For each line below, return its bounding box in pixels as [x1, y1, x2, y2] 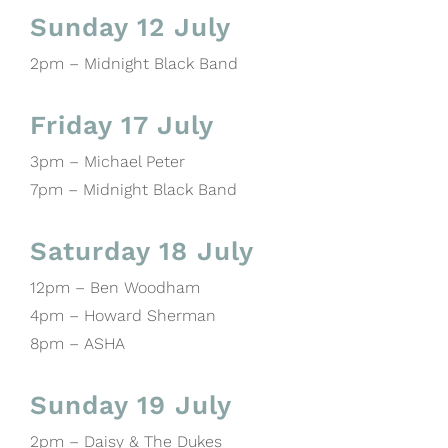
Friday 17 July [30, 109, 214, 140]
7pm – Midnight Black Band [30, 179, 237, 199]
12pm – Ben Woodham [30, 277, 200, 297]
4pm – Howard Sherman [30, 305, 216, 325]
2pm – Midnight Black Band [30, 53, 238, 73]
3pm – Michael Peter [30, 151, 185, 171]
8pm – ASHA [30, 333, 125, 353]
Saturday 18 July [30, 235, 254, 266]
